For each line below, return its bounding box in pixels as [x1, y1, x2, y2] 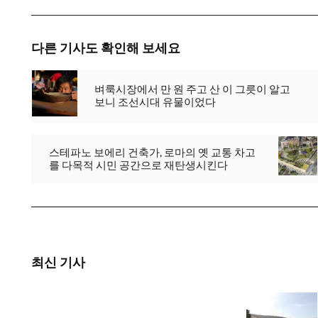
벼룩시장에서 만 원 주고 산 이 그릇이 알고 [94, 83, 291, 97]
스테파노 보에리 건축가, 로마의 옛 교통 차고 [49, 146, 256, 159]
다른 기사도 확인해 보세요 [31, 40, 180, 57]
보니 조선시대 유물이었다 [94, 96, 216, 109]
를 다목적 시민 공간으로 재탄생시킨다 [49, 158, 228, 172]
